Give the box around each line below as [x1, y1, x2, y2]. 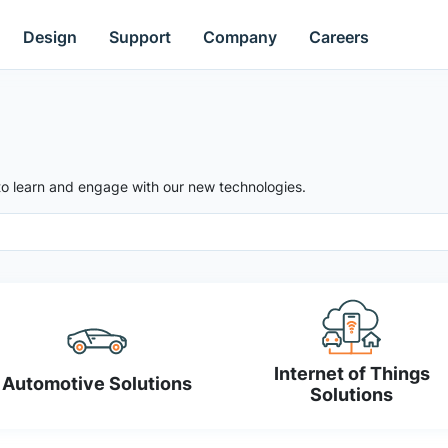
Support [109, 26, 172, 47]
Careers [309, 26, 370, 47]
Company [203, 26, 278, 47]
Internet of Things [273, 362, 430, 384]
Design [23, 26, 78, 47]
